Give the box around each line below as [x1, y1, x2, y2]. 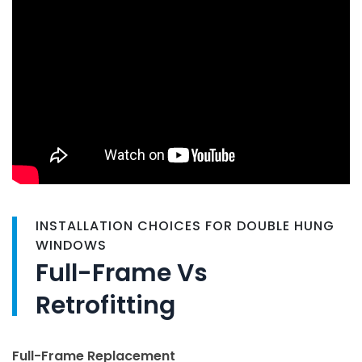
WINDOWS [36, 235, 107, 255]
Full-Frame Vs [36, 255, 208, 290]
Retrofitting [36, 288, 175, 322]
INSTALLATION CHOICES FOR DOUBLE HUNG [36, 216, 335, 235]
